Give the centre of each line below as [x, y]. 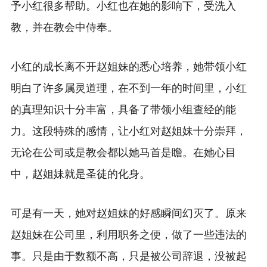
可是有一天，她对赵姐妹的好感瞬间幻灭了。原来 [128, 213]
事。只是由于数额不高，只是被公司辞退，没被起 [128, 256]
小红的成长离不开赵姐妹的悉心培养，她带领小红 [128, 67]
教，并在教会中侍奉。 [64, 27]
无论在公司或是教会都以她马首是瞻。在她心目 [123, 153]
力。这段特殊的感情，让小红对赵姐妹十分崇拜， [128, 131]
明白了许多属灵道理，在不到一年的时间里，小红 [128, 88]
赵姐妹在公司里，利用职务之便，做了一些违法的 [128, 235]
